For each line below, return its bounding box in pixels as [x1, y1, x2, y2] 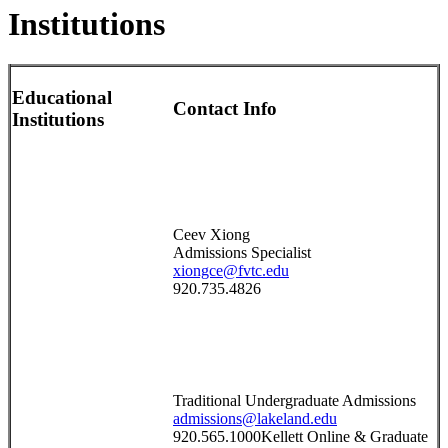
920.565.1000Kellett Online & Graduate [173, 428, 428, 446]
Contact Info [173, 97, 277, 119]
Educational [12, 86, 112, 108]
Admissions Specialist [173, 244, 311, 262]
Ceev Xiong [173, 226, 250, 244]
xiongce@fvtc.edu [173, 262, 289, 280]
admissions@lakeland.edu [173, 410, 337, 428]
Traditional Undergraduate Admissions [173, 392, 416, 410]
